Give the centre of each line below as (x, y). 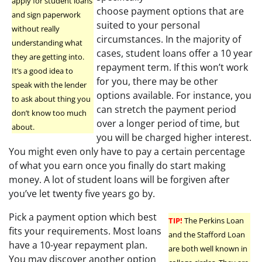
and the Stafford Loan (207, 235)
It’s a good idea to (42, 71)
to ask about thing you (51, 99)
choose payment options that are (170, 11)
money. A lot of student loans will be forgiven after (119, 180)
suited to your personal (148, 25)
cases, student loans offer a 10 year (175, 54)
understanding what (47, 43)
